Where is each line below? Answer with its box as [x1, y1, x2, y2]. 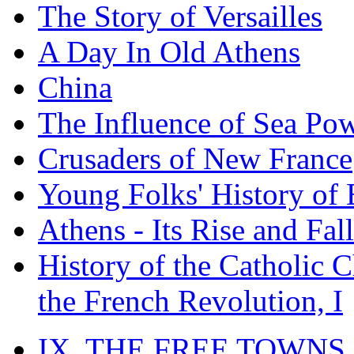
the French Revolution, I [38, 283, 343, 318]
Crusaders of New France [38, 141, 352, 175]
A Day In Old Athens [38, 34, 300, 69]
